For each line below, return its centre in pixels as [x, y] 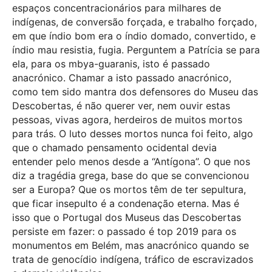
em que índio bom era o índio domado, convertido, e [134, 36]
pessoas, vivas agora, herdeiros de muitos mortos [127, 120]
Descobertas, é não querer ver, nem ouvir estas [121, 106]
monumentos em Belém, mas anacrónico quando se [131, 246]
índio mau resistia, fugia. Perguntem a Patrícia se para [136, 50]
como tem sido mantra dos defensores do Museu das [135, 92]
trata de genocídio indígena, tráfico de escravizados [133, 260]
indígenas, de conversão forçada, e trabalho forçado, [134, 22]
